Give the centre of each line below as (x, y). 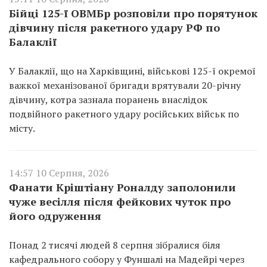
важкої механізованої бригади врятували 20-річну (125, 85)
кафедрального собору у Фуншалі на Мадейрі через (127, 259)
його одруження (55, 215)
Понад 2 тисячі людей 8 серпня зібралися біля (115, 245)
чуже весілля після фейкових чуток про (120, 201)
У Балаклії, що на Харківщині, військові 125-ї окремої (132, 71)
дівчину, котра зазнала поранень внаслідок (108, 99)
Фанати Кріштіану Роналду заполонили (122, 187)
